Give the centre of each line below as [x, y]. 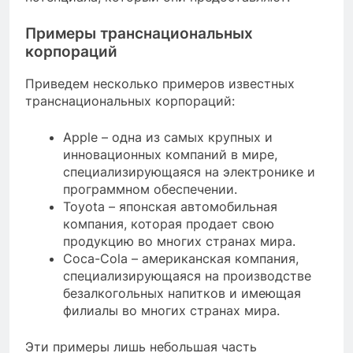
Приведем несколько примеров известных [160, 84]
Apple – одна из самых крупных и [168, 137]
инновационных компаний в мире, [170, 155]
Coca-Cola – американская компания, [181, 259]
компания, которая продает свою [169, 224]
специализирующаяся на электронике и [189, 172]
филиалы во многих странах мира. [171, 311]
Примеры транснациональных [139, 33]
